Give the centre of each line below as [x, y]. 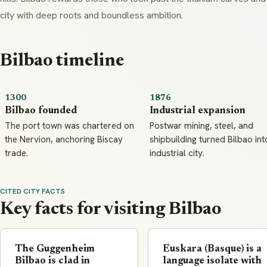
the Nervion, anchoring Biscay [64, 140]
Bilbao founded [41, 111]
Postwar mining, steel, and [201, 126]
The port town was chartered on [69, 126]
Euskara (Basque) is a [212, 249]
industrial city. [177, 153]
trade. [16, 153]
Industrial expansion [197, 111]
